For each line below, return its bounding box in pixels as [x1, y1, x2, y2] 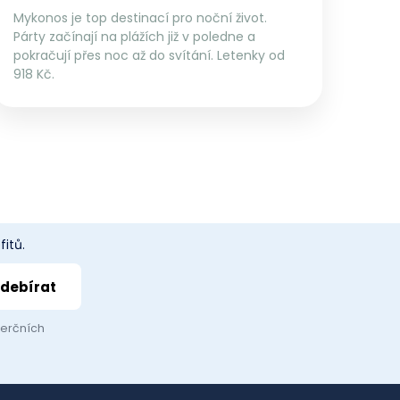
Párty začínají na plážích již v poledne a [13, 28, 255, 46]
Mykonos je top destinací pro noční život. [13, 9, 267, 27]
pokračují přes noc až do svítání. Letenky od [13, 46, 285, 64]
